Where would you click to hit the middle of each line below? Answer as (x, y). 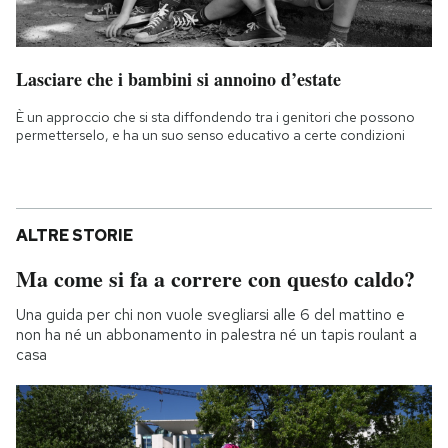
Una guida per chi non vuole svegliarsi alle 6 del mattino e (210, 315)
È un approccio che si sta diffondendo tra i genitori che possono (215, 117)
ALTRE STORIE (74, 236)
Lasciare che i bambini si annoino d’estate (178, 79)
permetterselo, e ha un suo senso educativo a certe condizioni (210, 135)
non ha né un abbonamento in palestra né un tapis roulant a (216, 335)
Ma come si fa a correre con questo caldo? (215, 279)
